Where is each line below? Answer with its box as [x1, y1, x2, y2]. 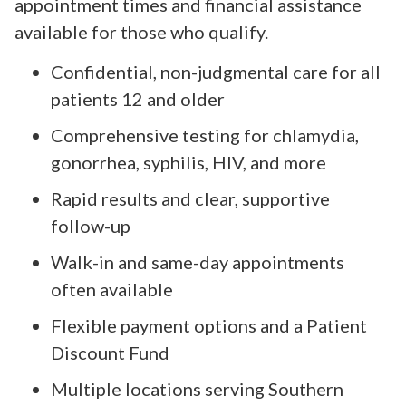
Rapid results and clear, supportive [51, 188, 330, 210]
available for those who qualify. [14, 20, 268, 43]
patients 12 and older [51, 88, 225, 111]
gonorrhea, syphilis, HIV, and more [51, 151, 326, 174]
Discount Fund [51, 342, 169, 364]
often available [51, 278, 173, 301]
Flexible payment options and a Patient [51, 314, 367, 337]
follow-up [51, 215, 130, 237]
